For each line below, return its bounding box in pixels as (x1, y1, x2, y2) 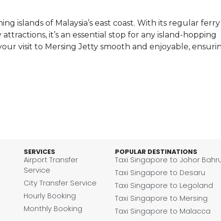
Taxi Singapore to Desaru (115, 168, 206, 178)
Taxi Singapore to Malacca (115, 206, 211, 217)
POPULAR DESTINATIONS (115, 147, 198, 156)
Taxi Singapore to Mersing (115, 193, 208, 204)
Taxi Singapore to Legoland (115, 181, 214, 191)
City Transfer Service (24, 178, 97, 188)
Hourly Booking (24, 191, 76, 201)
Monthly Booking (24, 204, 83, 214)
